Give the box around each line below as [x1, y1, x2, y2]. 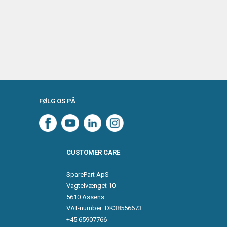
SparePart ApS [66, 171, 109, 179]
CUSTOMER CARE [66, 148, 120, 157]
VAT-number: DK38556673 [66, 204, 142, 212]
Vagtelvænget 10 [66, 182, 117, 190]
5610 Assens [66, 193, 104, 201]
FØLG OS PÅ [39, 97, 75, 105]
